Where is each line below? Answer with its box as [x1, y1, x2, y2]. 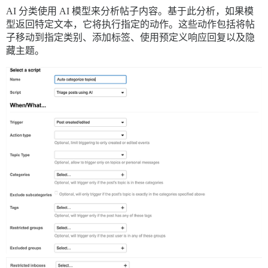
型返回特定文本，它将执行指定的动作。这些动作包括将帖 [6, 19, 255, 30]
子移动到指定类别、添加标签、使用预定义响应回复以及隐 [6, 32, 255, 43]
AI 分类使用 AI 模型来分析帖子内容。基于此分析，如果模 [6, 6, 254, 17]
